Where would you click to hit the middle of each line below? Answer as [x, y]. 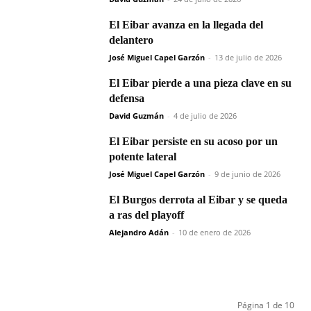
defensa [127, 99]
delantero [131, 40]
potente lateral [143, 157]
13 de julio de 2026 [248, 58]
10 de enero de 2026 [215, 233]
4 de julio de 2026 [205, 116]
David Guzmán [136, 116]
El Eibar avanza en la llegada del [186, 25]
